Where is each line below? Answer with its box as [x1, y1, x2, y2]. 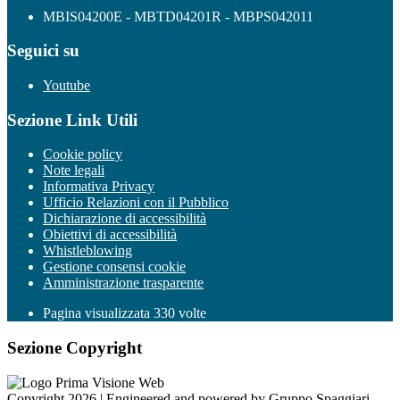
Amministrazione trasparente [43, 275, 204, 291]
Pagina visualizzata [43, 305, 154, 321]
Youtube [43, 78, 90, 93]
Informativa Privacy [43, 179, 154, 195]
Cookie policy [43, 146, 122, 162]
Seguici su [7, 41, 79, 61]
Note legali [43, 162, 104, 179]
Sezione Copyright [7, 338, 142, 358]
